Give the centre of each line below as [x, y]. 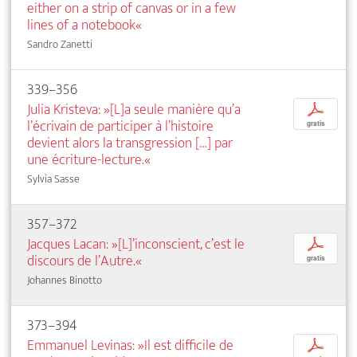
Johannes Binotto [65, 280]
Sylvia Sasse [53, 178]
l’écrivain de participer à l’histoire [120, 126]
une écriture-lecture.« [89, 159]
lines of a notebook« [84, 25]
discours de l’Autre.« [84, 261]
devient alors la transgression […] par [130, 143]
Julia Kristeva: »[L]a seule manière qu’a [134, 109]
